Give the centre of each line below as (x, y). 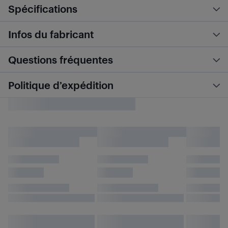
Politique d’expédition (61, 85)
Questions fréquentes (61, 60)
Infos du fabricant (51, 34)
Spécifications (43, 9)
